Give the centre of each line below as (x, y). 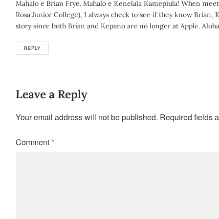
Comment (33, 142)
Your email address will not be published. (87, 117)
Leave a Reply (51, 94)
